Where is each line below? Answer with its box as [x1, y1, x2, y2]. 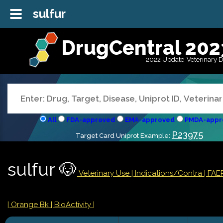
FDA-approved [66, 116, 115, 124]
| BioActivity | [51, 200, 95, 209]
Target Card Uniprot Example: [76, 132, 172, 140]
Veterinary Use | [77, 169, 135, 178]
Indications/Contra [135, 169, 204, 178]
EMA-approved [124, 116, 175, 124]
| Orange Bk [7, 200, 51, 209]
